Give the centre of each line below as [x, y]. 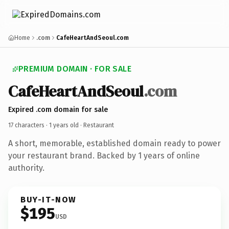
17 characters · [29, 125]
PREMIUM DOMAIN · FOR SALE [75, 69]
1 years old [64, 125]
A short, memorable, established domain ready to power [114, 143]
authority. [26, 168]
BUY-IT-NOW [49, 199]
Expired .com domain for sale [58, 109]
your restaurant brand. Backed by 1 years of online [104, 155]
